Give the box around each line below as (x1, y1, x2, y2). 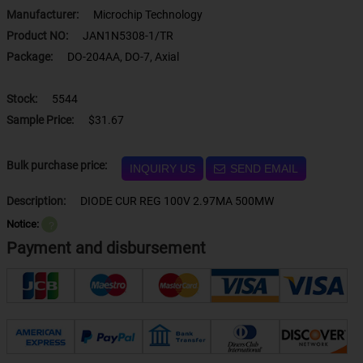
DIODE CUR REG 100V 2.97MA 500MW (79, 194, 274, 207)
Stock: (6, 92, 37, 105)
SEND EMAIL (229, 162, 298, 175)
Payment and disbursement (6, 238, 206, 258)
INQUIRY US (129, 162, 195, 175)
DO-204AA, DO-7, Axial (66, 50, 179, 63)
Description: (6, 194, 66, 207)
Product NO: (6, 29, 68, 42)
